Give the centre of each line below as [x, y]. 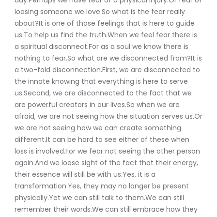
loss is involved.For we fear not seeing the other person [107, 151]
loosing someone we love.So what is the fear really [100, 11]
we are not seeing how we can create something [98, 128]
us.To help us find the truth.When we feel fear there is [106, 35]
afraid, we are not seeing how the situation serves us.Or [108, 116]
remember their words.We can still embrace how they [106, 209]
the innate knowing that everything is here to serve [101, 81]
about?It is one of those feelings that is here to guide [105, 23]
